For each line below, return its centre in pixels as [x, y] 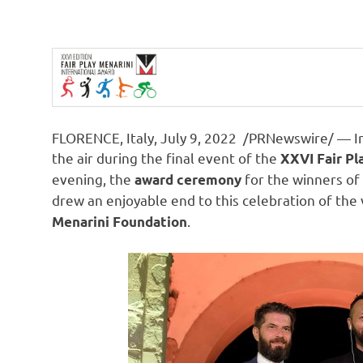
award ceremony [188, 180]
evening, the [93, 179]
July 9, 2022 [199, 138]
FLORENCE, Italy [103, 138]
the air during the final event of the [166, 158]
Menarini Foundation [120, 222]
